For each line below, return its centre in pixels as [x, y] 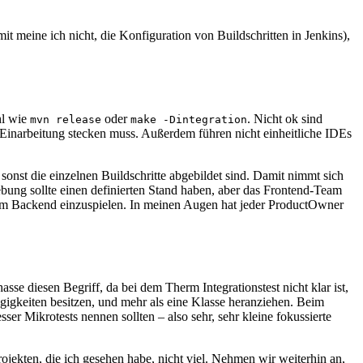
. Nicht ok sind [285, 118]
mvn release [66, 119]
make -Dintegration [189, 119]
